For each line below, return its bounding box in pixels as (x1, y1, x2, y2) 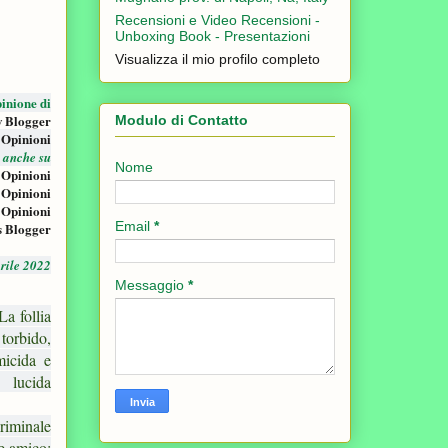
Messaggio (115, 276, 188, 293)
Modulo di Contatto (115, 111, 248, 128)
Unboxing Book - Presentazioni (115, 27, 310, 44)
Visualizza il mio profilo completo (115, 50, 320, 67)
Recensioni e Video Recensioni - (115, 11, 320, 28)
